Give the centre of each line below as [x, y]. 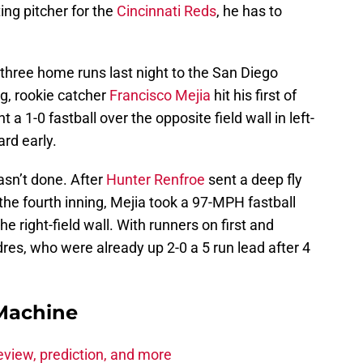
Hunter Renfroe [156, 180]
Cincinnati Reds [167, 11]
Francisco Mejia [160, 96]
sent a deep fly [254, 180]
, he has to [249, 11]
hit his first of [254, 96]
